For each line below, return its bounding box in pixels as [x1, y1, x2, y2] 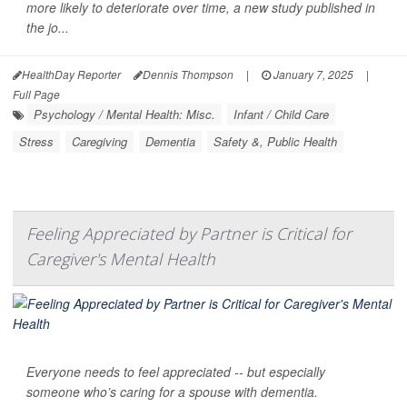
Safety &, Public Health [213, 132, 337, 150]
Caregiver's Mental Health [26, 247, 215, 270]
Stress [19, 132, 54, 150]
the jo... [26, 17, 69, 36]
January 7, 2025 [271, 65, 353, 82]
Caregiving [72, 132, 127, 150]
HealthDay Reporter [22, 65, 121, 82]
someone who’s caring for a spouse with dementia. [26, 382, 318, 401]
